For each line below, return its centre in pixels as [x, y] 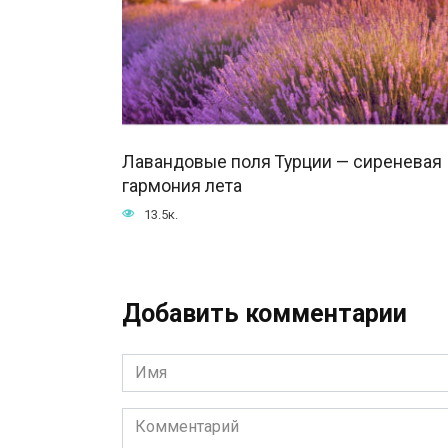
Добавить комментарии [264, 313]
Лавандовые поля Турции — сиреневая [282, 161]
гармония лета [182, 185]
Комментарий [173, 418]
